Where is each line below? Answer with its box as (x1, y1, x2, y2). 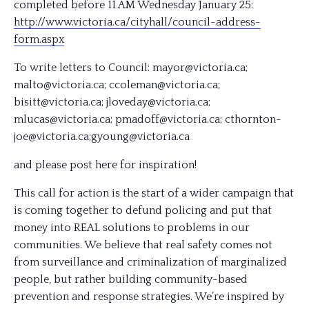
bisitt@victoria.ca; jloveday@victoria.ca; (14, 96, 210, 108)
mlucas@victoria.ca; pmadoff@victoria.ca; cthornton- (14, 113, 281, 126)
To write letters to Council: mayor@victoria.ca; (14, 61, 248, 74)
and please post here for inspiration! (14, 159, 197, 171)
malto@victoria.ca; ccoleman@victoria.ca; (14, 79, 220, 91)
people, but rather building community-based (14, 273, 248, 286)
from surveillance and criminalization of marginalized (14, 256, 287, 268)
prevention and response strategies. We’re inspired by (14, 290, 284, 303)
